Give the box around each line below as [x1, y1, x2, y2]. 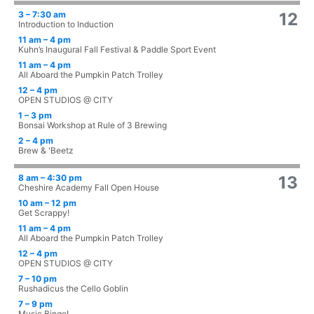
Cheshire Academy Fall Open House [18, 182, 159, 193]
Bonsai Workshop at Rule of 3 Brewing [18, 120, 167, 131]
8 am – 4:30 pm [18, 172, 82, 184]
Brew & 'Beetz [18, 145, 74, 156]
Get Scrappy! [18, 207, 69, 219]
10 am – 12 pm [18, 198, 76, 209]
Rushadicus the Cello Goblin [18, 283, 128, 294]
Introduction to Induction [18, 19, 114, 30]
